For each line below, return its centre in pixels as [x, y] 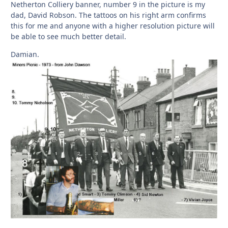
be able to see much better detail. [68, 36]
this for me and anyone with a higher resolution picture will [113, 25]
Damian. [25, 54]
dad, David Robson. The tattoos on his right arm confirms [108, 15]
